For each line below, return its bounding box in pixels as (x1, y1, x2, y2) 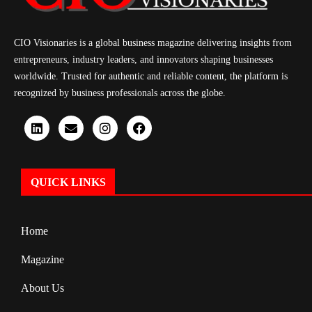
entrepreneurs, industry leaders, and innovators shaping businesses (14, 54, 273, 65)
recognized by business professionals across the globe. (14, 88, 226, 99)
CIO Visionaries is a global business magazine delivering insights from (14, 38, 292, 49)
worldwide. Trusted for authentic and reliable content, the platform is (14, 71, 288, 82)
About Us (21, 282, 64, 295)
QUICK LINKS (31, 176, 106, 189)
